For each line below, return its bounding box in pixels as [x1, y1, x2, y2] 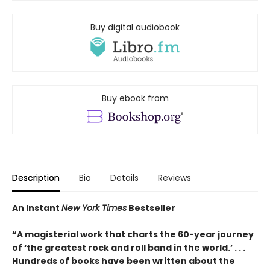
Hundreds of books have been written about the [12, 255, 235, 268]
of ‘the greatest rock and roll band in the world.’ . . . [12, 242, 245, 254]
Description [12, 172, 60, 184]
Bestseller [127, 202, 175, 215]
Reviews [158, 172, 191, 184]
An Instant [12, 202, 61, 215]
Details [110, 172, 139, 184]
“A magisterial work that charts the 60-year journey [12, 228, 254, 241]
